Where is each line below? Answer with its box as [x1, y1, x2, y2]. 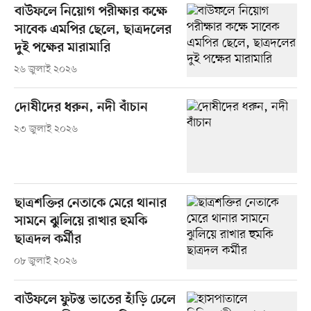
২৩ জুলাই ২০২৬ [13, 123, 78, 137]
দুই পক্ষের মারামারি [14, 40, 110, 57]
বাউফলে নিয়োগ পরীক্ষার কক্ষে [14, 4, 167, 21]
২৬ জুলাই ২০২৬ [13, 63, 77, 77]
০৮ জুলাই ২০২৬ [13, 255, 77, 269]
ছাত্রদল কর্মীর [14, 232, 81, 249]
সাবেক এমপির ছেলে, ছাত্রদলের [14, 22, 171, 39]
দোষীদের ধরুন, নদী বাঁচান [14, 100, 148, 117]
